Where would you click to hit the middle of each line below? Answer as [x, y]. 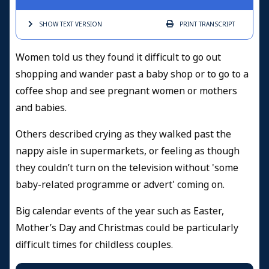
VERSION [88, 25]
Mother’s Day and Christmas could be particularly [127, 228]
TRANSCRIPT [216, 25]
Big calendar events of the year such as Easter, [120, 211]
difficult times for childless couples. [94, 245]
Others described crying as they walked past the [123, 134]
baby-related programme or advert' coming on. [120, 185]
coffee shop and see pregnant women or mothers [126, 91]
